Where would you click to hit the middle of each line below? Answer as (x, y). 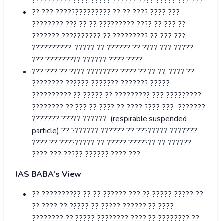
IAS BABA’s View (49, 174)
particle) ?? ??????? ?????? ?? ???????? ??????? (114, 131)
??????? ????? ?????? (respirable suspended (109, 119)
